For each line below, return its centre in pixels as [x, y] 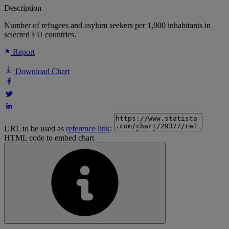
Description [23, 8]
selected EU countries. [40, 35]
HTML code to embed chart [49, 138]
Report [23, 52]
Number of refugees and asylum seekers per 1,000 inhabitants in [107, 26]
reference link [88, 129]
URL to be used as [35, 129]
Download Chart [41, 72]
